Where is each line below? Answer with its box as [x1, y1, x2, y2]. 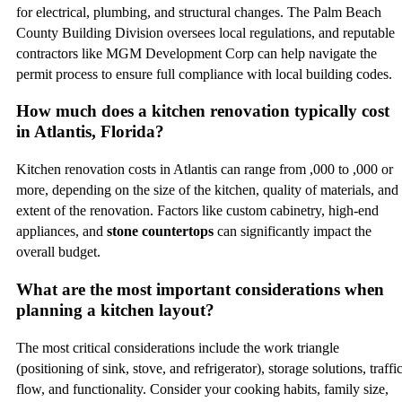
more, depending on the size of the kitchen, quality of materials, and [16, 182, 398, 198]
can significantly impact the [214, 223, 371, 240]
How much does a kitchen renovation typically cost [16, 101, 389, 121]
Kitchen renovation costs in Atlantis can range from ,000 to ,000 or [16, 162, 393, 178]
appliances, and [16, 223, 107, 240]
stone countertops [107, 223, 214, 240]
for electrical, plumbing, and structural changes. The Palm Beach [16, 4, 381, 20]
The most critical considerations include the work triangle [16, 339, 339, 355]
